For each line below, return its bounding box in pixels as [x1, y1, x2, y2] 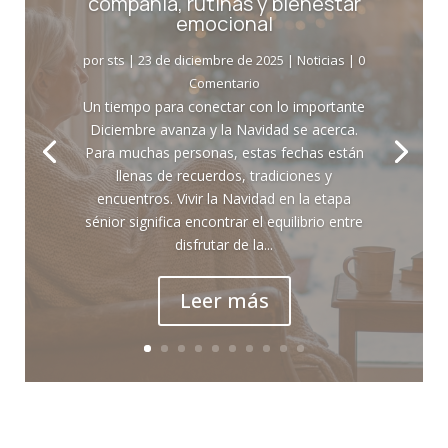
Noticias [297, 51, 345, 70]
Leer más [179, 287, 269, 315]
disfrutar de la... [175, 235, 273, 255]
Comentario [188, 74, 260, 93]
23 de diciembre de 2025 [138, 51, 284, 70]
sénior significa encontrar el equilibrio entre [85, 212, 363, 232]
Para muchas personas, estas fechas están [84, 143, 364, 163]
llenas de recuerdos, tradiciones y [116, 166, 332, 186]
